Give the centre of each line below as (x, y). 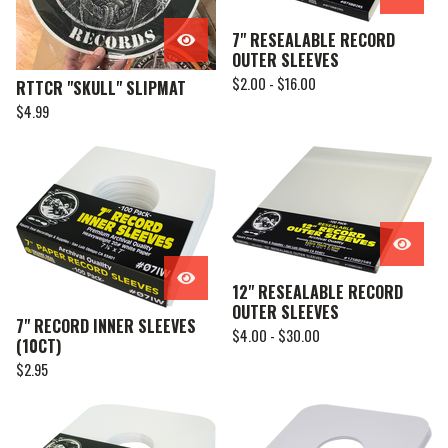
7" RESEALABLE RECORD (313, 40)
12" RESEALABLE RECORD (317, 292)
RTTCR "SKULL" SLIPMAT (101, 88)
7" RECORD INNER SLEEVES (106, 326)
